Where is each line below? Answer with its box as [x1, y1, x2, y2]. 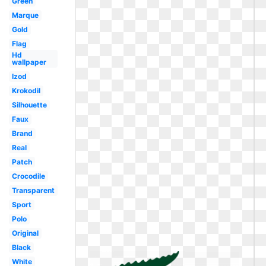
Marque [11, 11, 39, 20]
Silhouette [11, 100, 47, 109]
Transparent [11, 186, 55, 195]
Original [11, 229, 39, 237]
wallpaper [11, 58, 46, 66]
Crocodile [11, 172, 45, 180]
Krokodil [11, 86, 40, 95]
